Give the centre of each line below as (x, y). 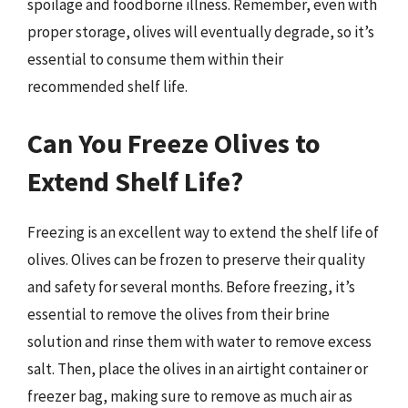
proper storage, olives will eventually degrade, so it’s (201, 32)
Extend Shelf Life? (135, 181)
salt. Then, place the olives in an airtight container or (198, 368)
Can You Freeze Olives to (174, 143)
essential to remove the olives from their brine (178, 314)
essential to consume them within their (155, 59)
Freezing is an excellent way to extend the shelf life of (203, 232)
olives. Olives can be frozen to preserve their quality (196, 259)
